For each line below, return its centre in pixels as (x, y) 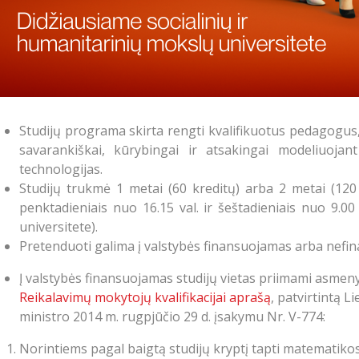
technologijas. (61, 169)
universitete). (58, 227)
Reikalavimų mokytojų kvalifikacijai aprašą (145, 297)
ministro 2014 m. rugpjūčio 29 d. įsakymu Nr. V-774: (172, 317)
